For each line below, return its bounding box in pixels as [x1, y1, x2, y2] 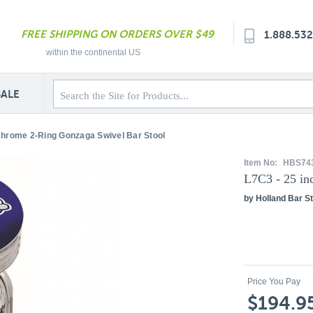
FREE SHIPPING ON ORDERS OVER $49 [21, 28, 214, 40]
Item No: [244, 158, 279, 168]
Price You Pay [247, 277, 300, 286]
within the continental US [46, 48, 140, 57]
